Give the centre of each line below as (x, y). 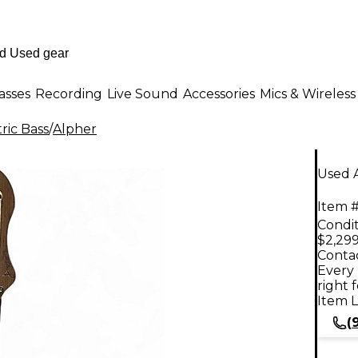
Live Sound (143, 93)
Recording (69, 93)
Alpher (75, 129)
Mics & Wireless (308, 93)
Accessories (219, 93)
